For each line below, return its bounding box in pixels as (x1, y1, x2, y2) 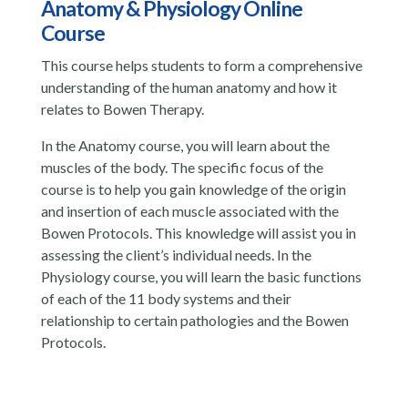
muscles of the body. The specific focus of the (40, 158, 323, 176)
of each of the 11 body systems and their (40, 289, 291, 307)
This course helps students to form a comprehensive (40, 56, 362, 74)
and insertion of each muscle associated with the (40, 201, 339, 219)
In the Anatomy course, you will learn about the (40, 136, 330, 154)
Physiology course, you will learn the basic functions (40, 267, 362, 285)
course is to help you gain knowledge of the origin (40, 179, 346, 198)
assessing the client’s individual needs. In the (40, 245, 311, 263)
